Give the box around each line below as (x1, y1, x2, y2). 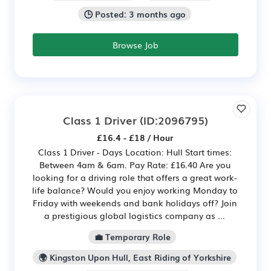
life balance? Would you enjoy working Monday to (31, 183, 238, 196)
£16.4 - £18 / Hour (96, 131, 173, 143)
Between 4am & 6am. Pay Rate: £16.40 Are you (39, 158, 230, 171)
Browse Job (113, 38, 158, 51)
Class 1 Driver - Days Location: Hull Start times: (38, 145, 232, 158)
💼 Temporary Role (94, 230, 171, 243)
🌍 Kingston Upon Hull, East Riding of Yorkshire (38, 251, 231, 264)
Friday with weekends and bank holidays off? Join (32, 196, 237, 209)
